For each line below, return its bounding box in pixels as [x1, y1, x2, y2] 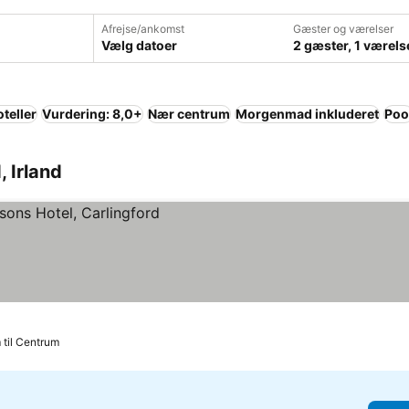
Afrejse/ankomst [101, 22, 184, 36]
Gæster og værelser [293, 22, 393, 36]
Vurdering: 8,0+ [42, 106, 142, 121]
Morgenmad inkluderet [236, 106, 379, 121]
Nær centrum [148, 106, 230, 121]
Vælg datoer [101, 37, 177, 53]
